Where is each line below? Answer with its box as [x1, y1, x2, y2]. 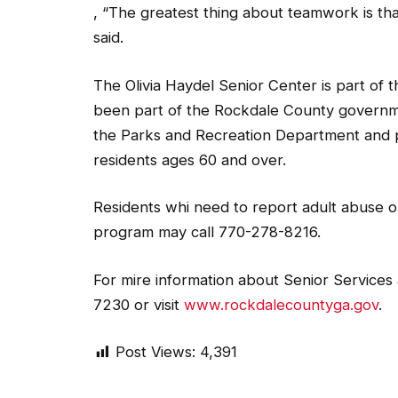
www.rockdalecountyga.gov [184, 295, 378, 314]
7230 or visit [93, 295, 184, 314]
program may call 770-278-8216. [93, 223, 321, 242]
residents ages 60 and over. [93, 150, 286, 169]
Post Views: [115, 343, 195, 362]
